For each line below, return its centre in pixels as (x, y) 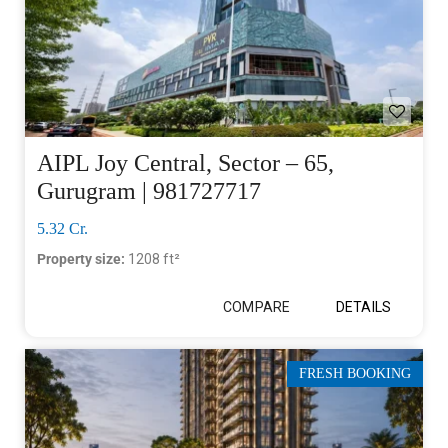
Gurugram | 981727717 (149, 190)
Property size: (82, 258)
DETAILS (363, 306)
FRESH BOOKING (355, 373)
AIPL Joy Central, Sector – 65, (185, 162)
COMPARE (256, 306)
